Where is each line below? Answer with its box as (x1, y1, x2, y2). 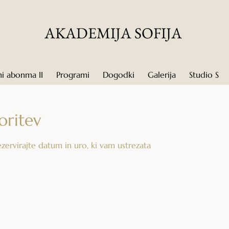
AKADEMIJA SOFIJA (44, 23, 182, 43)
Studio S (189, 70, 219, 80)
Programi (56, 70, 89, 80)
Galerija (148, 70, 176, 80)
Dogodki (103, 70, 134, 80)
